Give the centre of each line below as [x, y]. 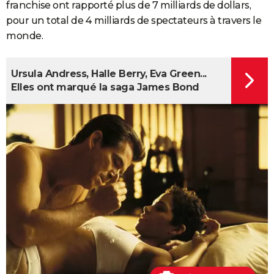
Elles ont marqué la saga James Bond [105, 87]
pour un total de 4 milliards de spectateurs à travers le [134, 21]
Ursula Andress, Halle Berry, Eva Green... [109, 73]
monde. [24, 36]
